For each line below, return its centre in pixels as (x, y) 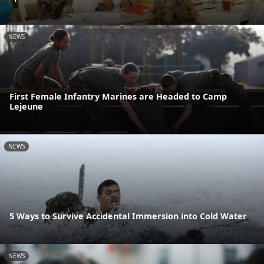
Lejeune (26, 107)
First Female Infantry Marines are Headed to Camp (118, 97)
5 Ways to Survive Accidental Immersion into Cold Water (128, 216)
